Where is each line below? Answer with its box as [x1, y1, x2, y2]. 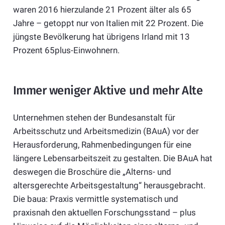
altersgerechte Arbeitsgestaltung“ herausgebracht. [13, 180, 205, 190]
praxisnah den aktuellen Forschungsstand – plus [13, 207, 196, 217]
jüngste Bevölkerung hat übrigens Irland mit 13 [13, 32, 190, 42]
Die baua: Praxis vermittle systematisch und [13, 193, 178, 204]
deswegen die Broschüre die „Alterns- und [13, 166, 171, 177]
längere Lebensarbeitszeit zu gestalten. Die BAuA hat [13, 153, 212, 163]
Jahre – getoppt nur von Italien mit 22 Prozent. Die [13, 18, 203, 29]
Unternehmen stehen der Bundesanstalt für [13, 112, 175, 123]
